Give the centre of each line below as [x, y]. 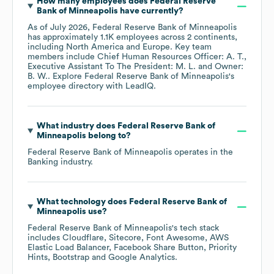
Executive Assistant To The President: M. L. [112, 67]
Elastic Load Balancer [68, 248]
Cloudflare [83, 238]
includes [45, 238]
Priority [223, 248]
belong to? [108, 136]
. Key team [191, 47]
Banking [43, 162]
